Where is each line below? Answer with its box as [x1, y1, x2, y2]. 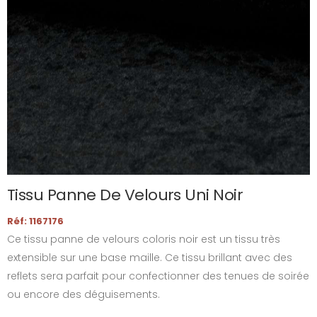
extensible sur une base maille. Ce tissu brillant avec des [7, 250, 292, 265]
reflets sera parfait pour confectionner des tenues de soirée [7, 269, 309, 283]
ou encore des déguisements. [7, 287, 160, 301]
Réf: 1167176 [7, 214, 64, 228]
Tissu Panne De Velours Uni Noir [7, 184, 243, 206]
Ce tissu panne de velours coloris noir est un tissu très [7, 232, 280, 246]
